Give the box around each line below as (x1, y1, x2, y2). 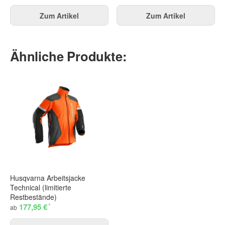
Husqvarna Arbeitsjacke (10, 173, 85, 183)
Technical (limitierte (10, 182, 71, 193)
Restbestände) (10, 192, 57, 202)
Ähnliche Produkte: (10, 46, 127, 65)
